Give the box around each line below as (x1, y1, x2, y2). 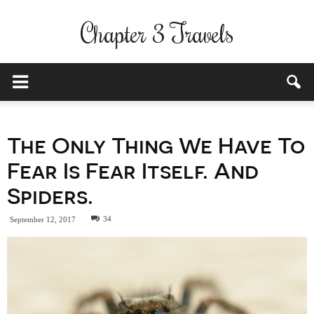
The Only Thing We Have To (7, 130, 305, 158)
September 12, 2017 (10, 215, 76, 224)
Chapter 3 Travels (80, 17, 234, 50)
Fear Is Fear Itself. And (7, 156, 259, 183)
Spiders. (7, 181, 93, 208)
